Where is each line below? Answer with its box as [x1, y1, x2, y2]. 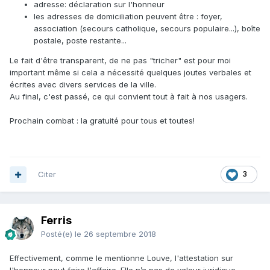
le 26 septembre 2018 [75, 229, 156, 239]
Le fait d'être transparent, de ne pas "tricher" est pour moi [10, 55, 231, 66]
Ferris [41, 214, 72, 227]
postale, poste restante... [34, 36, 127, 46]
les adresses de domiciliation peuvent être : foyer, [34, 11, 222, 22]
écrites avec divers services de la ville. [10, 80, 156, 90]
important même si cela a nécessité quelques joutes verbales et [10, 67, 251, 78]
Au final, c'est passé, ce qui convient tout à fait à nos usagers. [10, 92, 248, 102]
